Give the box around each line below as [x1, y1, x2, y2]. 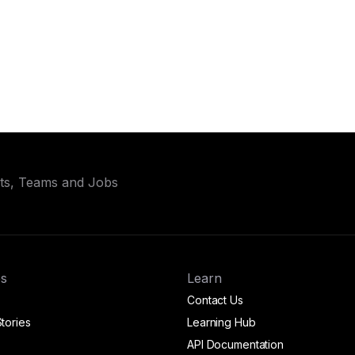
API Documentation [187, 338, 284, 352]
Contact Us [187, 293, 243, 307]
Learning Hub [187, 315, 256, 330]
